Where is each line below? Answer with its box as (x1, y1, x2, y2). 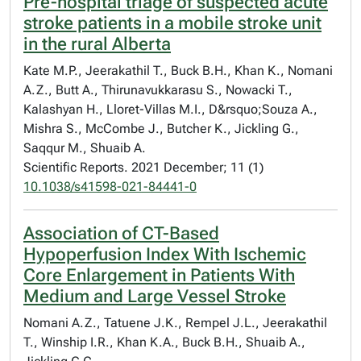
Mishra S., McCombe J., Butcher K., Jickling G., (23, 121, 299, 136)
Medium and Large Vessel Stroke (23, 286, 286, 306)
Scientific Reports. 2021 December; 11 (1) (23, 160, 263, 175)
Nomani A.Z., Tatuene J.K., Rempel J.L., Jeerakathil (23, 315, 327, 330)
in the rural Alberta (23, 34, 171, 54)
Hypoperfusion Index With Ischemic (23, 244, 306, 264)
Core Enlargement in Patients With (23, 265, 295, 285)
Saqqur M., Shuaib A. (23, 140, 146, 156)
